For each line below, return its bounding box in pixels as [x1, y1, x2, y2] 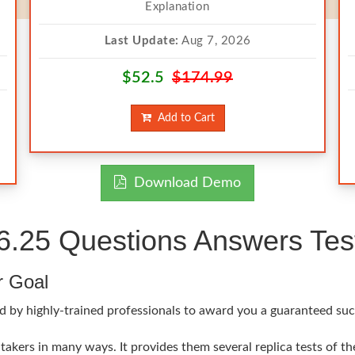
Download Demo [126, 176, 241, 190]
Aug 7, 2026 [178, 35, 251, 47]
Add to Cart [151, 113, 215, 124]
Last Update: [104, 35, 179, 47]
